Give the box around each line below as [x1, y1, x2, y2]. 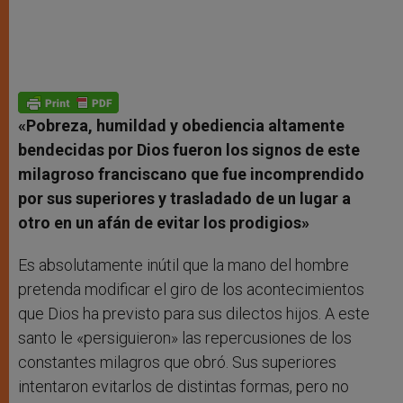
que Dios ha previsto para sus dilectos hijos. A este [18, 304, 370, 324]
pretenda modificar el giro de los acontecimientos [18, 280, 364, 300]
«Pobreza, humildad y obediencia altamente [18, 116, 345, 136]
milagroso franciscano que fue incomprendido [18, 165, 364, 184]
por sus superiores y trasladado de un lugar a [18, 189, 351, 209]
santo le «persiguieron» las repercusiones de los [18, 328, 352, 348]
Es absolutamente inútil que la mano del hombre [18, 255, 349, 275]
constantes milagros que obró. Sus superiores [18, 353, 336, 372]
